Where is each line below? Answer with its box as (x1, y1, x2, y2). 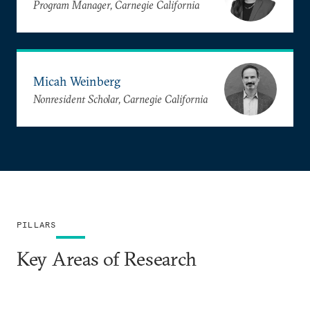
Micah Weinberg (33, 73, 120, 89)
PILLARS (17, 219, 57, 230)
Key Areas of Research (17, 247, 197, 271)
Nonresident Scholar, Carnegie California (33, 91, 208, 106)
